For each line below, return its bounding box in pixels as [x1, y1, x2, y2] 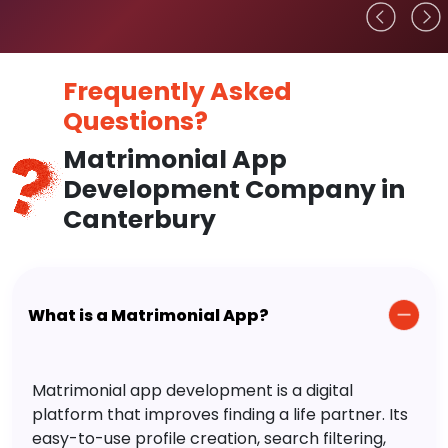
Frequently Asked [62, 74, 292, 110]
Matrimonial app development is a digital [32, 379, 353, 403]
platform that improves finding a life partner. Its [32, 403, 408, 427]
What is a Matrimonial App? [28, 303, 269, 327]
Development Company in [62, 172, 405, 208]
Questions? [62, 104, 208, 140]
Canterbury [62, 202, 216, 238]
